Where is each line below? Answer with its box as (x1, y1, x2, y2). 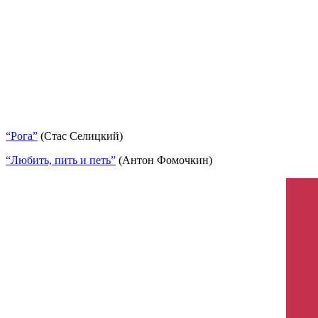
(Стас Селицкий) (38, 130, 123, 143)
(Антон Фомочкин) (116, 154, 212, 167)
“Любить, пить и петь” (6, 154, 116, 167)
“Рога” (6, 130, 38, 143)
